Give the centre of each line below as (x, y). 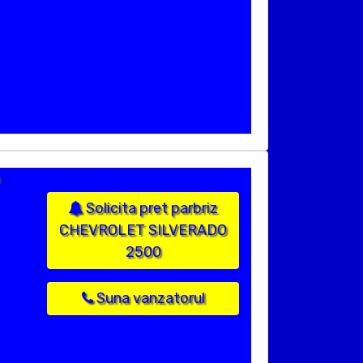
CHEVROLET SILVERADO (143, 231)
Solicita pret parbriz (150, 209)
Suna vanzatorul (149, 299)
